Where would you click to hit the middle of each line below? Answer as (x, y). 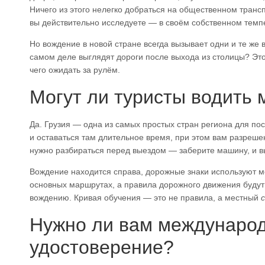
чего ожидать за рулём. (75, 70)
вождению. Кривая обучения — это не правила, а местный (145, 197)
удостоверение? (102, 247)
